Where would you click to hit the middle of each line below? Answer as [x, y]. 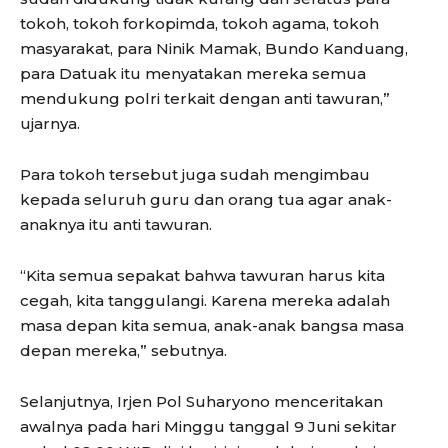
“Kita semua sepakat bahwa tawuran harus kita [202, 275]
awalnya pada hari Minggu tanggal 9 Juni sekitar [208, 426]
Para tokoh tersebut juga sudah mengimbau [195, 174]
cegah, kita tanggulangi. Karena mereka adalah [205, 300]
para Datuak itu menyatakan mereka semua [193, 73]
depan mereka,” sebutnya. [123, 350]
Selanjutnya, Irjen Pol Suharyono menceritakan [201, 401]
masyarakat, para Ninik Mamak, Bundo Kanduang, [214, 48]
